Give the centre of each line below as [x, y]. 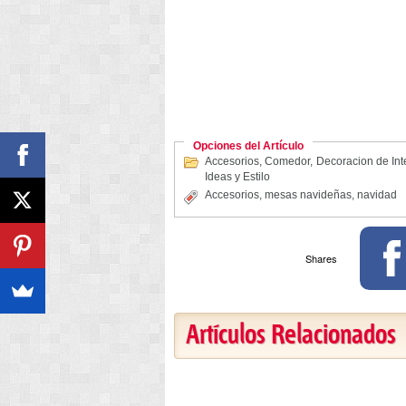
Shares [321, 258]
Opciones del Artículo [248, 146]
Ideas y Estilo [237, 177]
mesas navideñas [308, 195]
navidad [377, 195]
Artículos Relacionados [291, 336]
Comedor [288, 161]
